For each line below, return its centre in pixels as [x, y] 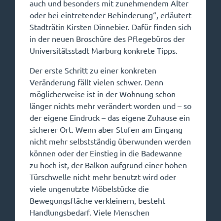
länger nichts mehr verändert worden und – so [110, 106]
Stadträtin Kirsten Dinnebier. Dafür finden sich [110, 27]
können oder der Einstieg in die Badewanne [106, 153]
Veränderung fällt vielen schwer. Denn [96, 82]
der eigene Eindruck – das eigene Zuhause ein [110, 117]
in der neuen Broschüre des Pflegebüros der [107, 38]
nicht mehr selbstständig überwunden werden [110, 141]
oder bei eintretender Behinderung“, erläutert [110, 15]
